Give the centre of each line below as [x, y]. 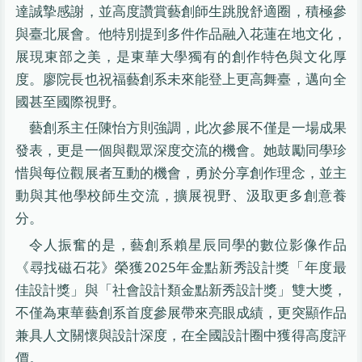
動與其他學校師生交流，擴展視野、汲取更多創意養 [181, 196]
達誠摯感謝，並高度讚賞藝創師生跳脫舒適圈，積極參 [181, 11]
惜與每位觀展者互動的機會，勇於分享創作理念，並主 [181, 173]
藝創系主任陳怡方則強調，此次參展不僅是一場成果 [188, 128]
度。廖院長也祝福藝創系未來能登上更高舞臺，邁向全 [181, 79]
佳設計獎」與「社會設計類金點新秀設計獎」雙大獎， [181, 289]
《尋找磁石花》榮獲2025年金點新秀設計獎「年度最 [181, 267]
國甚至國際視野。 [71, 102]
